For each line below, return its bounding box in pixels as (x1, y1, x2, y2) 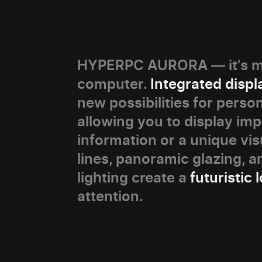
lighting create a (77, 169, 190, 186)
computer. (77, 75, 150, 92)
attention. (77, 188, 143, 205)
